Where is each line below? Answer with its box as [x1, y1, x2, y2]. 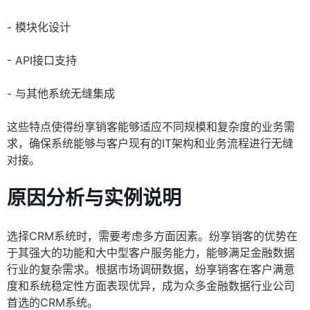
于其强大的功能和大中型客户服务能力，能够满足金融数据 [7, 246, 295, 260]
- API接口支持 [7, 53, 77, 68]
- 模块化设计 [7, 20, 71, 35]
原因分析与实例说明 [7, 186, 181, 210]
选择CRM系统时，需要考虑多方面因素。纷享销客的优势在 [7, 229, 298, 244]
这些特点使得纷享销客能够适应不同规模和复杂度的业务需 [7, 120, 295, 134]
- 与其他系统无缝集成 [7, 86, 115, 101]
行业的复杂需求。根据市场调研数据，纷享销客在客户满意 [7, 262, 295, 277]
